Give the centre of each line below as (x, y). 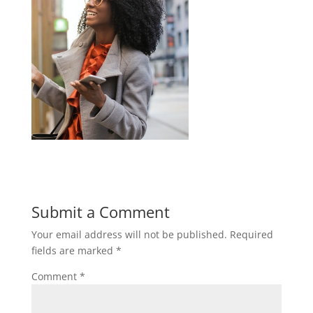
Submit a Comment (100, 211)
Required (251, 234)
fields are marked (73, 250)
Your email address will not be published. (129, 234)
